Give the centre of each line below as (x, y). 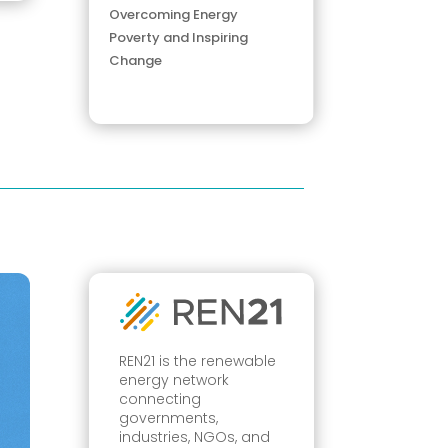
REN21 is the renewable (198, 360)
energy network (174, 379)
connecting (160, 398)
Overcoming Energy (174, 14)
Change (137, 60)
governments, (169, 417)
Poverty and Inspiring (179, 37)
